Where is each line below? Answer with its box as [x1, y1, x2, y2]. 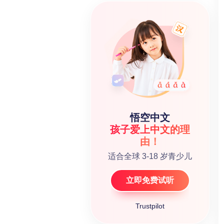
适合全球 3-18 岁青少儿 [108, 152, 192, 160]
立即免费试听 [126, 176, 174, 184]
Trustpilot [135, 202, 165, 210]
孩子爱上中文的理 [110, 124, 190, 135]
